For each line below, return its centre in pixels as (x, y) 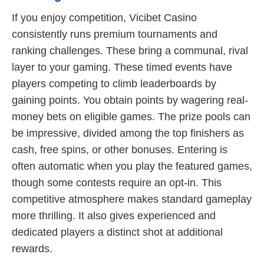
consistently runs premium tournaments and (115, 34)
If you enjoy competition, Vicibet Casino (104, 17)
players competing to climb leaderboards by (114, 83)
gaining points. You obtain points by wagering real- (130, 100)
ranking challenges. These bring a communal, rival (130, 50)
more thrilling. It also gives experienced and (114, 215)
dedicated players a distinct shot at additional (117, 232)
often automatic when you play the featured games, (132, 166)
